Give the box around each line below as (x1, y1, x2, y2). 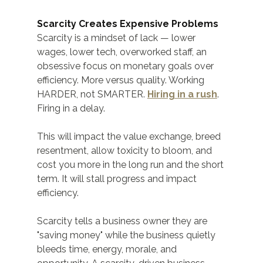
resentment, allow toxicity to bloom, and (36, 145, 214, 157)
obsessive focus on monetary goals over (36, 60, 216, 72)
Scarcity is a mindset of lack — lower (36, 32, 198, 44)
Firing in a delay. (36, 103, 105, 114)
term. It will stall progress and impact (36, 173, 199, 185)
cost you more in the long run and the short (36, 159, 226, 171)
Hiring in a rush (147, 89, 217, 100)
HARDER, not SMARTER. (36, 89, 147, 100)
